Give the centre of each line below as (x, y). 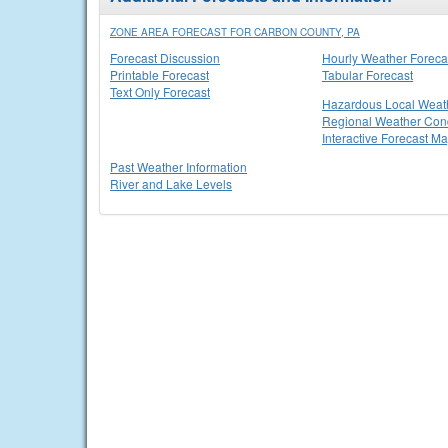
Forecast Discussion (165, 57)
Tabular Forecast (367, 74)
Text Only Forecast (160, 91)
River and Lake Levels (171, 183)
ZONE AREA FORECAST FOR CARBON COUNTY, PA (235, 32)
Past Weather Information (178, 166)
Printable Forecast (159, 74)
